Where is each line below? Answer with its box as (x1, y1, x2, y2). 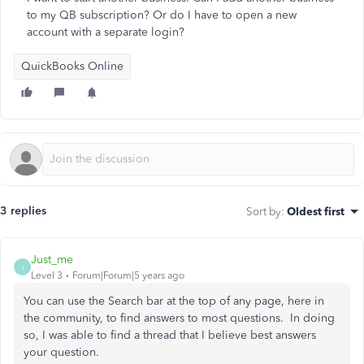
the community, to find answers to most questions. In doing (24, 311, 335, 325)
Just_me (31, 253, 73, 266)
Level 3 (31, 270, 63, 281)
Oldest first (287, 205, 344, 218)
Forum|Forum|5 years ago (72, 270, 184, 281)
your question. (24, 345, 102, 359)
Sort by (246, 205, 281, 218)
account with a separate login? (27, 25, 184, 39)
